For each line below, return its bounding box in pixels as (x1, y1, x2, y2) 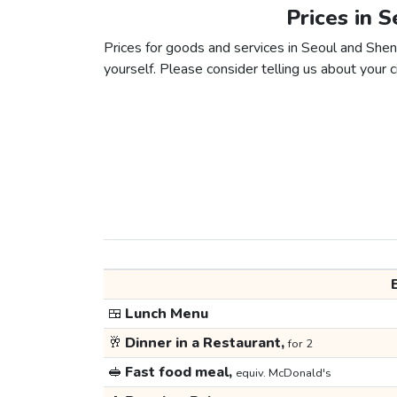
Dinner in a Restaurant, (121, 333, 288, 354)
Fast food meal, (121, 362, 236, 383)
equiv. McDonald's (235, 365, 331, 382)
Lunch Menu (121, 304, 208, 324)
